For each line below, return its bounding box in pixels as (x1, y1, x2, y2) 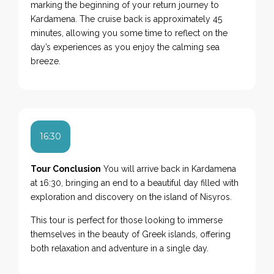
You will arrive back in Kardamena (101, 163, 237, 174)
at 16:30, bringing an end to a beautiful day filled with (31, 177, 239, 188)
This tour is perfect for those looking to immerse (31, 215, 223, 225)
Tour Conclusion (31, 163, 102, 174)
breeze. (31, 56, 61, 66)
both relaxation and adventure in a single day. (31, 243, 209, 253)
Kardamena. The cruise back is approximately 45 (31, 13, 223, 24)
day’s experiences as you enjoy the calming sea (31, 42, 220, 52)
